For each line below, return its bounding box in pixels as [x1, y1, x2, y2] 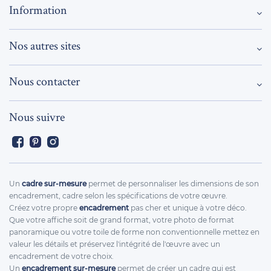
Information [9, 2, 67, 18]
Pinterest [41, 137, 80, 147]
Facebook [24, 137, 65, 147]
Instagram [59, 137, 103, 147]
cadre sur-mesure [22, 179, 87, 188]
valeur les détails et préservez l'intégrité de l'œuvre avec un [9, 240, 220, 249]
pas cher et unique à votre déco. [131, 203, 247, 212]
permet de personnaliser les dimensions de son [87, 179, 259, 188]
